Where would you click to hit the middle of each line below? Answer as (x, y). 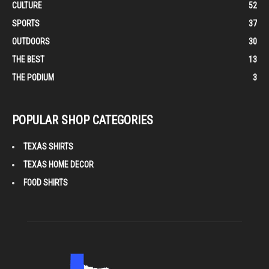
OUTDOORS (31, 41)
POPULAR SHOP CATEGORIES (83, 120)
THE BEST (28, 59)
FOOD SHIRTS (46, 182)
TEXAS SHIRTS (48, 146)
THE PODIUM (33, 77)
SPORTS (26, 23)
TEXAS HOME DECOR (59, 164)
